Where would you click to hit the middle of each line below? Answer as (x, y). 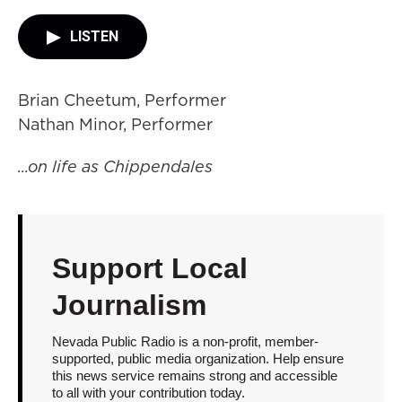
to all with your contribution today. (148, 393)
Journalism (129, 305)
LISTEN (94, 36)
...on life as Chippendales (115, 166)
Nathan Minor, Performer (115, 124)
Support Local (149, 268)
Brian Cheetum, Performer (122, 100)
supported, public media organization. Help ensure (197, 358)
